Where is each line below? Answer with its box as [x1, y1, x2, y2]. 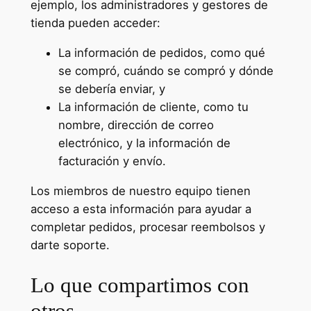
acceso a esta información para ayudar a [30, 201, 251, 216]
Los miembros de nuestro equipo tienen [30, 183, 251, 198]
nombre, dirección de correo [58, 118, 214, 132]
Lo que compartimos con [30, 272, 249, 297]
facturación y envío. [58, 154, 166, 168]
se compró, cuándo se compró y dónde [58, 64, 274, 78]
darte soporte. [30, 237, 110, 252]
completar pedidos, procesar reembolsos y [30, 219, 265, 234]
